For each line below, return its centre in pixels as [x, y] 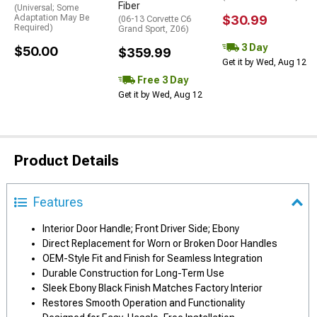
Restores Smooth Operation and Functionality [144, 303]
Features [58, 202]
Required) [34, 28]
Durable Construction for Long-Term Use [133, 273]
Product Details [67, 161]
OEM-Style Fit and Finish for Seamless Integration [152, 259]
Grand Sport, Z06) [154, 29]
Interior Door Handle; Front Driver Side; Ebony [141, 229]
